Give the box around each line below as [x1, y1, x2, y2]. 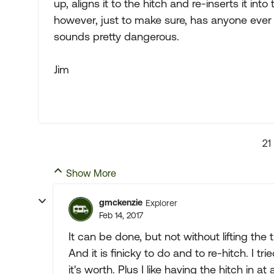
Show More [66, 168, 116, 179]
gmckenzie [99, 198, 143, 207]
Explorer [146, 198, 177, 208]
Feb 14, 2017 [99, 210, 143, 220]
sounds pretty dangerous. [54, 30, 179, 43]
